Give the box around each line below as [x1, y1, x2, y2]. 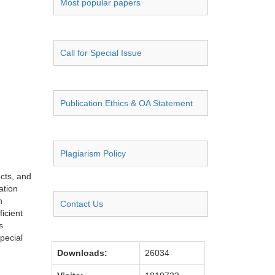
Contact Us [60, 199, 103, 209]
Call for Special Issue [60, 48, 142, 58]
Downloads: [57, 248, 107, 258]
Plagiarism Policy [60, 149, 126, 158]
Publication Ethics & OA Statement [60, 98, 193, 108]
